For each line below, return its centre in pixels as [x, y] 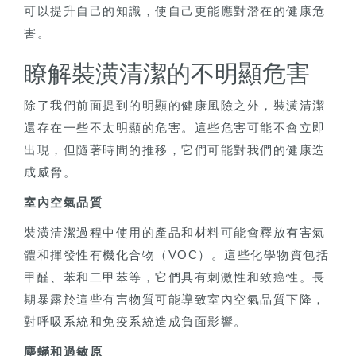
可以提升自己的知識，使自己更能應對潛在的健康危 [175, 11]
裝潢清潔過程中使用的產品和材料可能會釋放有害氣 [175, 233]
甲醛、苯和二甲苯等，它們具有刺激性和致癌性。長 [175, 277]
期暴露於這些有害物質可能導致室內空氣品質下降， [175, 300]
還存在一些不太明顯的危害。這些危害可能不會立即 [175, 128]
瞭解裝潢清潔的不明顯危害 [167, 74]
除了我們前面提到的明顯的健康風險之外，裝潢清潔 [175, 106]
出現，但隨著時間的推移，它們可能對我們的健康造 [175, 150]
